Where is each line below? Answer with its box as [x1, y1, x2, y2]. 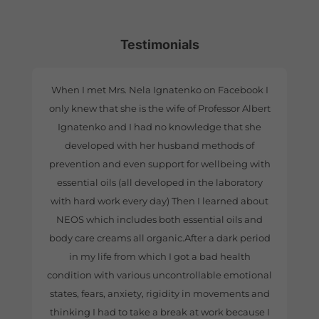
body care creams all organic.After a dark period [48, 231, 271, 244]
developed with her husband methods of [65, 139, 254, 151]
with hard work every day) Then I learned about [51, 194, 268, 206]
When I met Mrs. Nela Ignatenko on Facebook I [51, 83, 268, 95]
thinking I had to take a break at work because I [49, 305, 270, 318]
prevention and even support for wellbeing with [48, 157, 271, 169]
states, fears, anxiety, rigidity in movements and [49, 287, 270, 299]
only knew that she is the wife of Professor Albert [48, 102, 271, 114]
